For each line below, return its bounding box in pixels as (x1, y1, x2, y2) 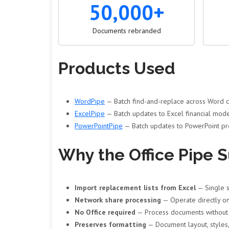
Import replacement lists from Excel (75, 183, 196, 192)
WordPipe (75, 97, 105, 106)
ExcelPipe (75, 109, 105, 118)
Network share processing (75, 195, 161, 204)
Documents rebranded (92, 26, 161, 35)
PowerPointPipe (75, 121, 123, 130)
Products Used (58, 59, 175, 78)
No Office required (75, 208, 135, 217)
